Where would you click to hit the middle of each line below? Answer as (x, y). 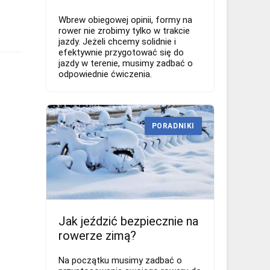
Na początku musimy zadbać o (120, 260)
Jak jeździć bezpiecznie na (128, 221)
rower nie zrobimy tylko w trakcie (124, 31)
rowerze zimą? (97, 235)
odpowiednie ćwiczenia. (105, 74)
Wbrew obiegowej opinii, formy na (125, 20)
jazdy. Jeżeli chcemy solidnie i (117, 42)
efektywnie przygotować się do (121, 53)
